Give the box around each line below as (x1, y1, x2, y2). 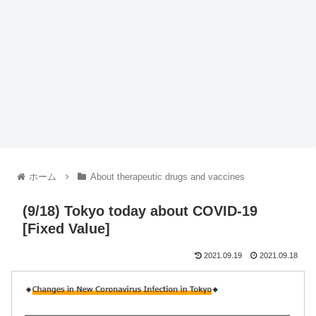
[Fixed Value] (23, 221, 110, 237)
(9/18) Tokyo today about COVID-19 (23, 203, 257, 219)
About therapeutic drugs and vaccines (90, 171, 245, 183)
